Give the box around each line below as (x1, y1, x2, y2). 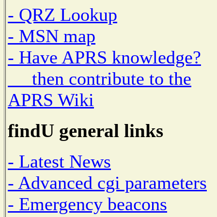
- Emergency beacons (8, 193, 167, 214)
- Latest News (8, 151, 111, 171)
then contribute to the (8, 68, 191, 89)
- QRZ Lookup (8, 4, 117, 25)
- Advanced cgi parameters (8, 172, 207, 193)
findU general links (8, 120, 163, 141)
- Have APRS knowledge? (8, 47, 201, 68)
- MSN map (8, 26, 95, 46)
